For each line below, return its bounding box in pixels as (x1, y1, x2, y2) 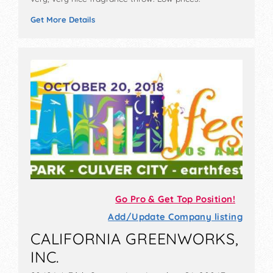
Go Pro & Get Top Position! (115, 193, 235, 205)
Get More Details (30, 14, 95, 24)
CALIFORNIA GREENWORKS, (30, 229, 239, 249)
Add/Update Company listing (108, 211, 243, 223)
